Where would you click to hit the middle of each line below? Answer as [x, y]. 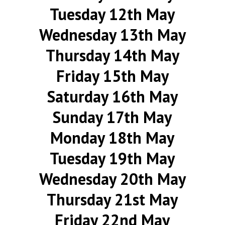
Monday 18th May [113, 138]
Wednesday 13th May [112, 35]
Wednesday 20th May [112, 179]
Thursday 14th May [112, 55]
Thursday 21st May [113, 199]
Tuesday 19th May [113, 158]
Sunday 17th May [113, 117]
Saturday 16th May [112, 96]
